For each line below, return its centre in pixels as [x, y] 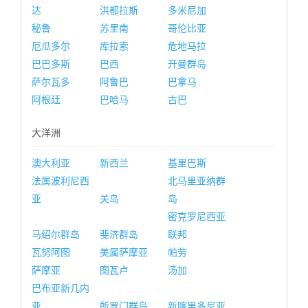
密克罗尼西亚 [197, 217]
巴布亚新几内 [60, 288]
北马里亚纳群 [197, 181]
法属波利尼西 [60, 181]
